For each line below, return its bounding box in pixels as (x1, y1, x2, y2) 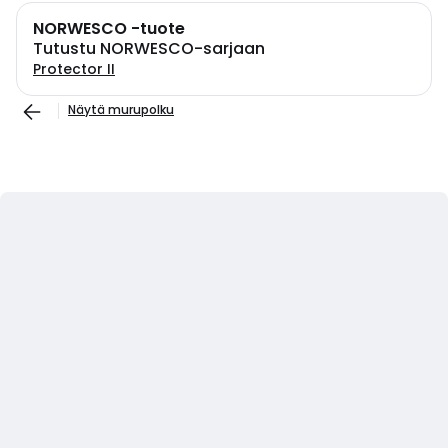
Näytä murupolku (68, 101, 174, 118)
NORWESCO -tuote (33, 17, 185, 40)
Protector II (33, 59, 115, 79)
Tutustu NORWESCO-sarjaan (33, 37, 265, 60)
